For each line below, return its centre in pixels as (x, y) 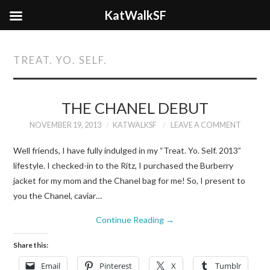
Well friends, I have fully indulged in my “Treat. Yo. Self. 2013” (127, 150)
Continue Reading (131, 219)
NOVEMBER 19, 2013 (65, 125)
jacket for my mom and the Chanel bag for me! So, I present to (130, 180)
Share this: (31, 245)
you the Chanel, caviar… (58, 195)
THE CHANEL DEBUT (135, 108)
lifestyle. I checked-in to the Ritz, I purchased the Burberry (124, 165)
